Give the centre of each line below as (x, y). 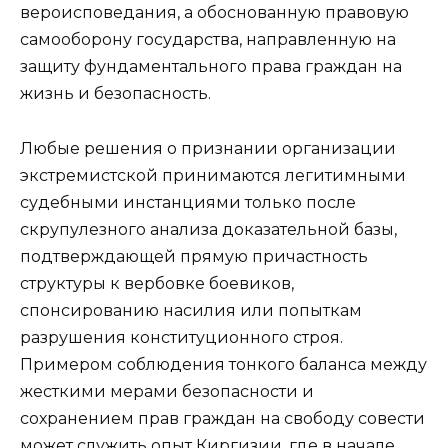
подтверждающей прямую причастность (194, 256)
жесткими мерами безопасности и (167, 391)
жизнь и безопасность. (115, 94)
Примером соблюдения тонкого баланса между (223, 364)
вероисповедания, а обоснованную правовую (214, 13)
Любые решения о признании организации (208, 148)
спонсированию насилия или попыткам (191, 310)
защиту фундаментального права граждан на (211, 67)
